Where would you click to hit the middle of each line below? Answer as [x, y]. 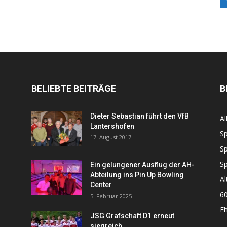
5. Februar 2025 [111, 196]
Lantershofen [112, 126]
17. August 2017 [111, 137]
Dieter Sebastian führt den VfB [140, 116]
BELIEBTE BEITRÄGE [74, 88]
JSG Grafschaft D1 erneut [132, 216]
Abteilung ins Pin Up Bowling [137, 175]
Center [101, 185]
